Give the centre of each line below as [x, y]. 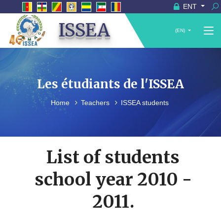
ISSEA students [145, 103]
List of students [113, 158]
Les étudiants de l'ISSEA [110, 84]
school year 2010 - [113, 180]
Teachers [96, 103]
